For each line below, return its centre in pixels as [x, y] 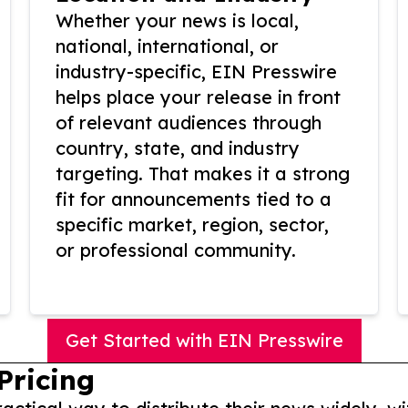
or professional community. [176, 250]
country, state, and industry [178, 148]
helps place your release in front [198, 97]
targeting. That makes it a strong [203, 174]
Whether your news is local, [177, 21]
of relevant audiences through [189, 123]
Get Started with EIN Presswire [204, 341]
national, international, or [167, 46]
